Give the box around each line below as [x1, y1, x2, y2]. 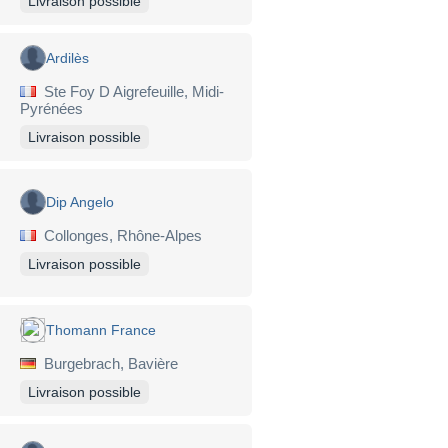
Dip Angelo [46, 194, 114, 211]
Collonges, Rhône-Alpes [36, 227, 202, 245]
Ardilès [46, 49, 89, 66]
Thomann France [46, 321, 156, 338]
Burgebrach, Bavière [36, 354, 178, 372]
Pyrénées [20, 99, 83, 117]
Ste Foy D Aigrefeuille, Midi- [36, 82, 224, 100]
